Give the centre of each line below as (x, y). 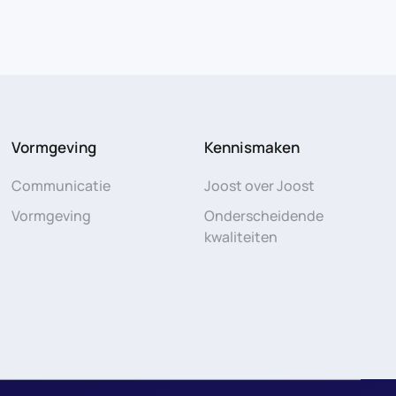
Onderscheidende (263, 215)
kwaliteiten (240, 236)
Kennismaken (251, 147)
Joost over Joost (259, 185)
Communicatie (61, 185)
